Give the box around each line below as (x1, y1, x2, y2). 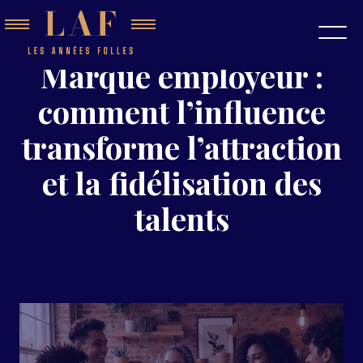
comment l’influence (37, 91, 326, 132)
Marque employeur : (40, 55, 323, 96)
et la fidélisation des (41, 162, 322, 203)
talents (134, 198, 229, 239)
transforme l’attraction (21, 126, 342, 168)
